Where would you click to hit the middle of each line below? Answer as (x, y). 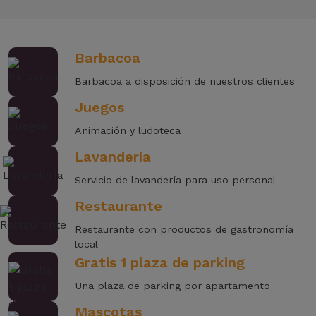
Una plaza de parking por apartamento (172, 286)
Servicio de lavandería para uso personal (175, 180)
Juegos (99, 108)
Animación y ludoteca (128, 131)
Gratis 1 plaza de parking (160, 263)
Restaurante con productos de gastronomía (184, 230)
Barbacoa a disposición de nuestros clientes (185, 81)
